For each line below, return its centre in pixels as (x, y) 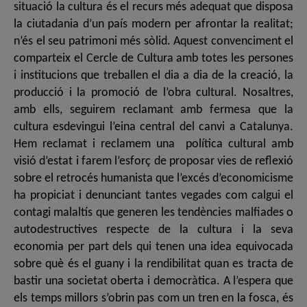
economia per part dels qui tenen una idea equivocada (153, 247)
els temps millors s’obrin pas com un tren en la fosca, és (153, 298)
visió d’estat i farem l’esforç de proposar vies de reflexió (153, 161)
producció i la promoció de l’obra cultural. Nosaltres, (153, 93)
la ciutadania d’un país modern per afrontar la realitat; (153, 24)
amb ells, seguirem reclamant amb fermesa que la (153, 110)
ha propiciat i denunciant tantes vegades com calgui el (153, 195)
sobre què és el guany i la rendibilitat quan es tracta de (153, 264)
